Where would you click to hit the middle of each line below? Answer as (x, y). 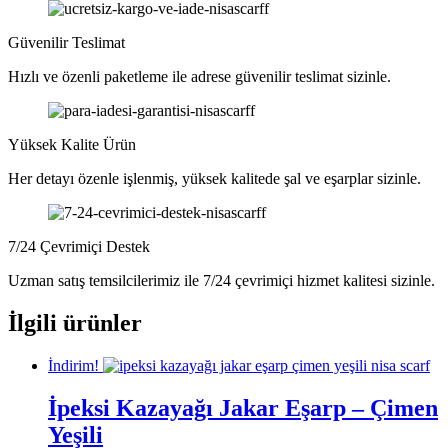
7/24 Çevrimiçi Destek (79, 246)
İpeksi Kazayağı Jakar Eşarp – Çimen (243, 407)
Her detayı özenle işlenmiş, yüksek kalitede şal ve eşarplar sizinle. (214, 178)
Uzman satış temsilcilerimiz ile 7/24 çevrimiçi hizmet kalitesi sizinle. (221, 280)
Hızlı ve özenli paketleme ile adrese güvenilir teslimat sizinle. (199, 76)
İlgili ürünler (75, 322)
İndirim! (73, 365)
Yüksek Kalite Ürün (72, 144)
